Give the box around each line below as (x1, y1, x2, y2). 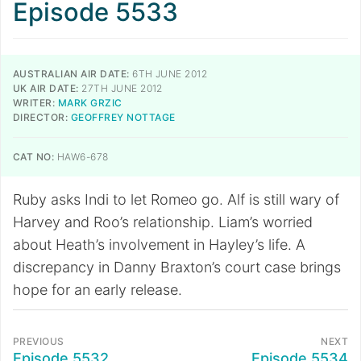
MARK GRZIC (57, 97, 122, 109)
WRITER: (13, 97, 56, 109)
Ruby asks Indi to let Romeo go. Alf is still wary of (13, 191, 339, 208)
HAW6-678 (54, 151, 109, 163)
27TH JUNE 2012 (78, 82, 163, 94)
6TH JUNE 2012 (129, 68, 208, 80)
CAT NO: (13, 151, 55, 163)
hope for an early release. (13, 281, 182, 298)
